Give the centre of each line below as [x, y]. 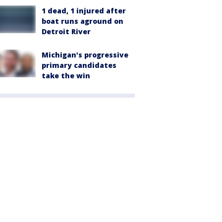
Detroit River [66, 31]
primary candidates [79, 65]
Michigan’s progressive [85, 55]
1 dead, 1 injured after [84, 10]
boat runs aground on [83, 21]
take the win [66, 75]
